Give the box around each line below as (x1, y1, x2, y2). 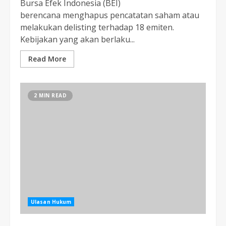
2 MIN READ (34, 92, 67, 99)
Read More (28, 54, 66, 64)
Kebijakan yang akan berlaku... (20, 34, 135, 45)
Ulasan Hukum (31, 198, 72, 205)
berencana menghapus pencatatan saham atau (20, 10, 199, 21)
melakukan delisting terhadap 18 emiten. (20, 22, 174, 33)
